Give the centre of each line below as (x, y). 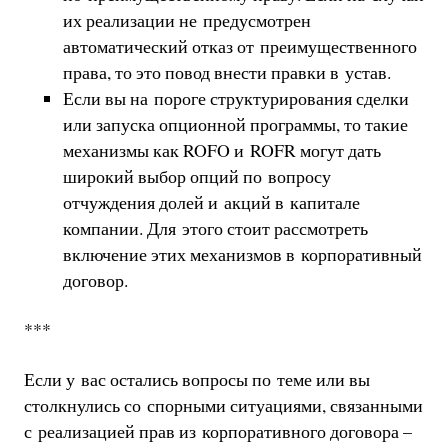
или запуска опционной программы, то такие (235, 123)
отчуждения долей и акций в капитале (211, 201)
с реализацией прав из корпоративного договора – (217, 431)
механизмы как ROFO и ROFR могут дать (221, 149)
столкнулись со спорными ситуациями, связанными (223, 405)
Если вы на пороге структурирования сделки (235, 97)
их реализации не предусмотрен (186, 19)
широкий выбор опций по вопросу (196, 175)
